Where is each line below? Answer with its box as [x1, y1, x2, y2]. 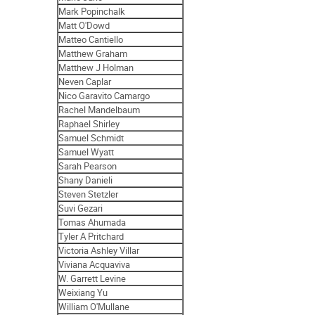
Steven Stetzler [58, 187, 119, 200]
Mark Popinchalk [58, 4, 126, 18]
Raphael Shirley [58, 117, 120, 130]
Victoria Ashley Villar [58, 243, 140, 257]
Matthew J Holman [58, 60, 134, 74]
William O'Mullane [58, 300, 130, 313]
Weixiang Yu [58, 285, 108, 299]
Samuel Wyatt [58, 145, 115, 158]
